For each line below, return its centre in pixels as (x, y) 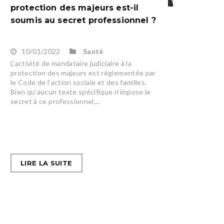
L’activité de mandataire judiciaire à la (71, 63)
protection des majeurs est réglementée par (83, 73)
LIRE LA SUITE (46, 163)
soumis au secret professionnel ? (83, 20)
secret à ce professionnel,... (55, 101)
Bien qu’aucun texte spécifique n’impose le (80, 92)
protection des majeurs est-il (74, 8)
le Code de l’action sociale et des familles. (78, 82)
